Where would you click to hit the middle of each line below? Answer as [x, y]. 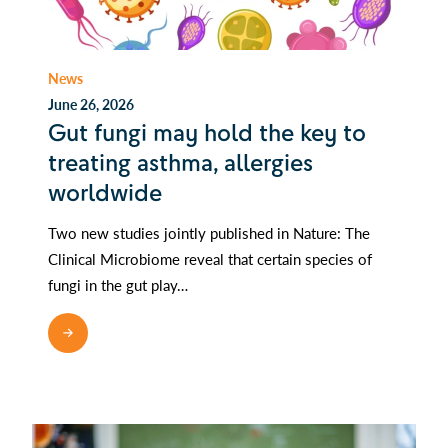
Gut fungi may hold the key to [207, 132]
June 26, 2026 [91, 103]
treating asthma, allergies [180, 162]
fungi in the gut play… [118, 284]
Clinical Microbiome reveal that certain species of [210, 258]
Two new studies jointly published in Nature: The [209, 232]
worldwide [105, 192]
